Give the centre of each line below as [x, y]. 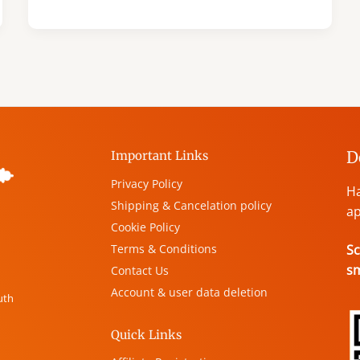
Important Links [160, 156]
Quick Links [147, 334]
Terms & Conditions [164, 248]
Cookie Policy [146, 227]
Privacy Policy [147, 183]
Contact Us [140, 270]
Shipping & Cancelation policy [192, 205]
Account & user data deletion [190, 292]
